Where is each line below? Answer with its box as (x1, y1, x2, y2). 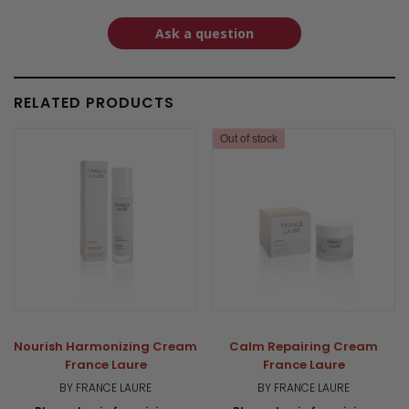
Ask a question (155, 24, 254, 42)
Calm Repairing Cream (229, 337, 378, 355)
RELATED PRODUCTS (14, 91, 174, 113)
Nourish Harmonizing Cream (14, 337, 197, 355)
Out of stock (220, 131, 278, 145)
